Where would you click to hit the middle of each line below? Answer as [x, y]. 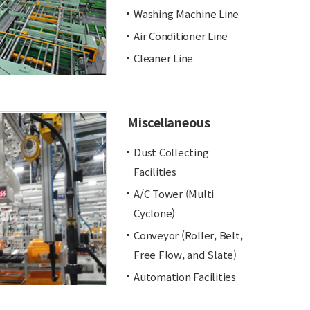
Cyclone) [154, 213]
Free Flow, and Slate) [185, 254]
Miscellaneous [169, 122]
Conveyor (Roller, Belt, [188, 235]
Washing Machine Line [186, 13]
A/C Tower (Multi [174, 193]
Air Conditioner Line [181, 36]
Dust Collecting [171, 152]
